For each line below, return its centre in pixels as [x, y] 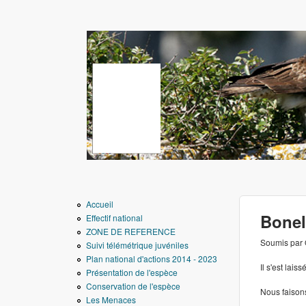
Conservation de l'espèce [133, 286]
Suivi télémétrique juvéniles [137, 245]
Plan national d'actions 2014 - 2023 [152, 259]
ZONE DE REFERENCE [131, 231]
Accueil [100, 204]
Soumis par [282, 242]
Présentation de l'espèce [132, 272]
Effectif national [114, 218]
